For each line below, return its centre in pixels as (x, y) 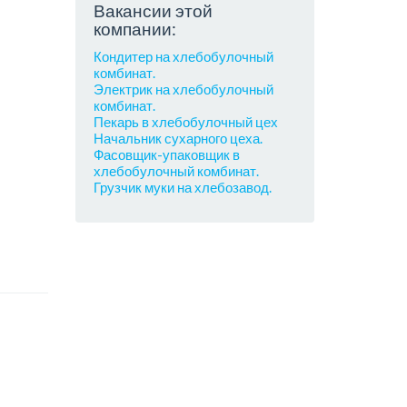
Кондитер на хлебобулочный (184, 56)
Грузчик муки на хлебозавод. (183, 187)
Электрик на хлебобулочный (184, 89)
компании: (135, 29)
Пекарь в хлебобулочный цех (186, 121)
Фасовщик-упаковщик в (167, 154)
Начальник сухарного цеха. (179, 138)
